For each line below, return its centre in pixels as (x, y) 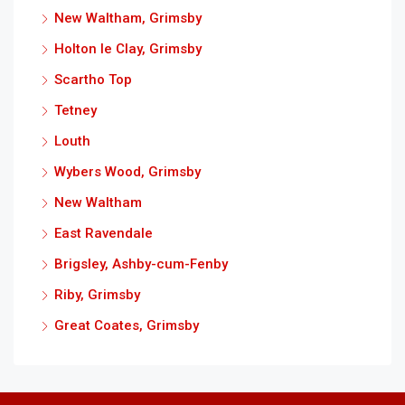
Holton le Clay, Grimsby (128, 48)
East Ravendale (104, 233)
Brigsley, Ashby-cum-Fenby (141, 264)
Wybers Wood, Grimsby (127, 171)
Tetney (75, 110)
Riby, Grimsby (97, 294)
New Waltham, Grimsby (128, 18)
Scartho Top (93, 79)
